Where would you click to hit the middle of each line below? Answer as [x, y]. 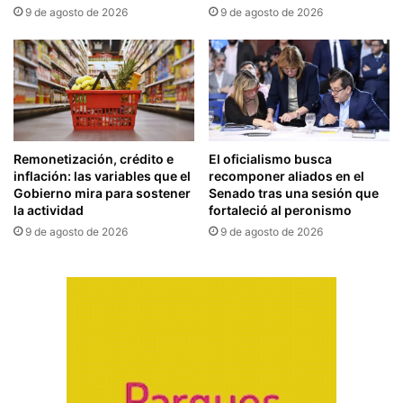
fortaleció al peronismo [280, 210]
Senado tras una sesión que [294, 193]
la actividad [49, 210]
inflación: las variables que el [102, 175]
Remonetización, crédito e [94, 158]
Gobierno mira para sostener [102, 193]
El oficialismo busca [270, 158]
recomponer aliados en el [287, 175]
